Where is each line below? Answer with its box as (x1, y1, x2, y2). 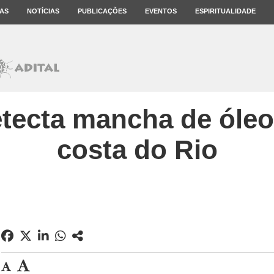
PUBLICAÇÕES (78, 7, 127, 15)
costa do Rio (56, 135, 218, 165)
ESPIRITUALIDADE (195, 7, 256, 15)
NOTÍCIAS (27, 7, 59, 15)
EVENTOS (145, 7, 177, 15)
